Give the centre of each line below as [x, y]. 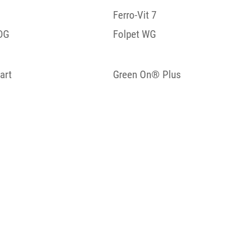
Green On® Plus [147, 75]
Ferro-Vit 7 [135, 15]
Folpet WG [134, 34]
